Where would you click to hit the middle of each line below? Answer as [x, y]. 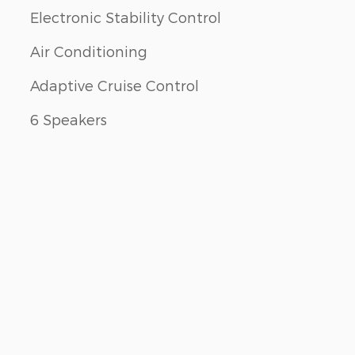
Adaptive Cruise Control [115, 85]
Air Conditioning [89, 51]
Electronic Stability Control [126, 17]
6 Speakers [69, 119]
